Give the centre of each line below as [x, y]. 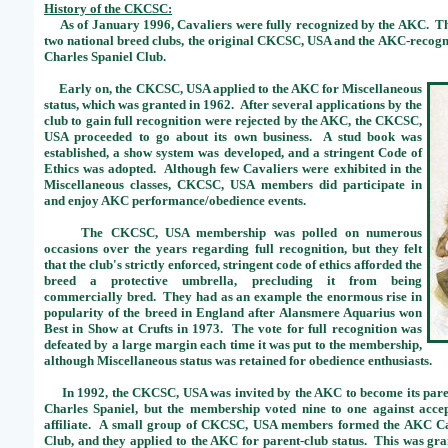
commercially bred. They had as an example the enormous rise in [233, 296]
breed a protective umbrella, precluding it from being [233, 280]
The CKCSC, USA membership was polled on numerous [233, 232]
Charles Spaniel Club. [105, 56]
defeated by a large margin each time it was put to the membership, [233, 344]
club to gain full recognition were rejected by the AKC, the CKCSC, [233, 120]
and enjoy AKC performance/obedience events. [175, 200]
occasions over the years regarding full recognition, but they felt [233, 248]
